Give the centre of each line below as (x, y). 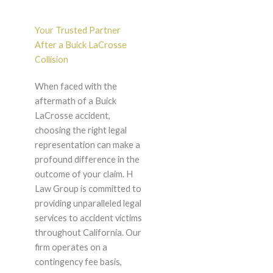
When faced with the (76, 87)
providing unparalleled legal (88, 204)
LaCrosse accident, (72, 116)
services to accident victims (88, 218)
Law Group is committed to (88, 189)
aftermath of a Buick (75, 101)
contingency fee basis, (78, 262)
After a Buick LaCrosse (80, 45)
